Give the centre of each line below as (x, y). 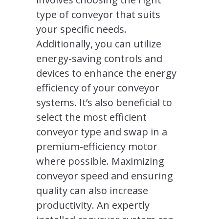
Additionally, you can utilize (99, 44)
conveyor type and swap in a (102, 131)
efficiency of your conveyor (98, 88)
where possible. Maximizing (100, 161)
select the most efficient (91, 117)
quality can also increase (92, 190)
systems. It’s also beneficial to (104, 102)
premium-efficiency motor (97, 146)
